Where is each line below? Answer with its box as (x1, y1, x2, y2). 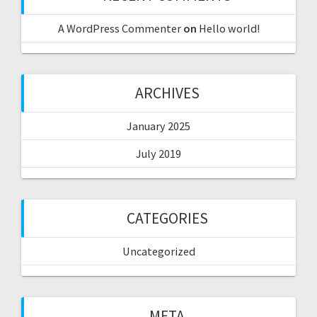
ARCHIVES (134, 83, 200, 103)
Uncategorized (122, 243, 195, 258)
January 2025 (127, 118, 190, 133)
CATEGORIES (126, 208, 208, 228)
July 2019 (136, 146, 181, 161)
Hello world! (198, 21, 260, 35)
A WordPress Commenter (57, 21, 181, 35)
